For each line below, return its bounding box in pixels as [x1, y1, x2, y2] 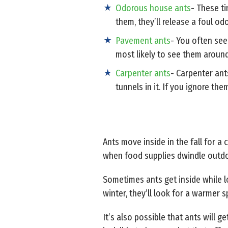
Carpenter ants [116, 67, 170, 79]
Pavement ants [116, 35, 170, 46]
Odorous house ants [116, 2, 191, 14]
